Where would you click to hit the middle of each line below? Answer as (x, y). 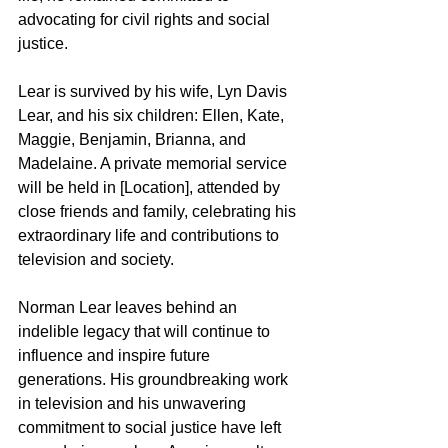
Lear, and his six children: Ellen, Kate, (153, 116)
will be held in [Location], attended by (151, 188)
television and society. (96, 260)
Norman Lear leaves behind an (129, 308)
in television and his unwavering (134, 404)
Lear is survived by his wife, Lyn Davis (154, 92)
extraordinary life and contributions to (150, 236)
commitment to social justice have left (151, 428)
